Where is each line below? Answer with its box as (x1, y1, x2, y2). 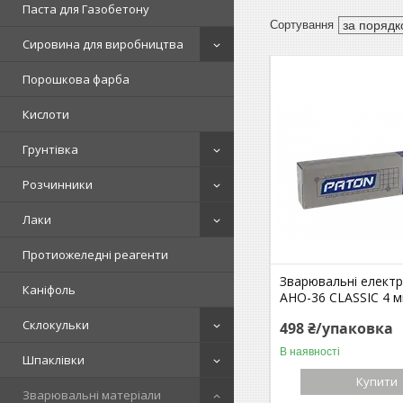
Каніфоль (22, 282, 76, 298)
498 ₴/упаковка (280, 318, 394, 338)
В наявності (280, 345, 341, 358)
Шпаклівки (22, 352, 85, 368)
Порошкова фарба (22, 71, 130, 87)
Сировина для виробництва (22, 36, 184, 52)
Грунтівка (22, 141, 78, 157)
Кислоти (22, 106, 69, 122)
